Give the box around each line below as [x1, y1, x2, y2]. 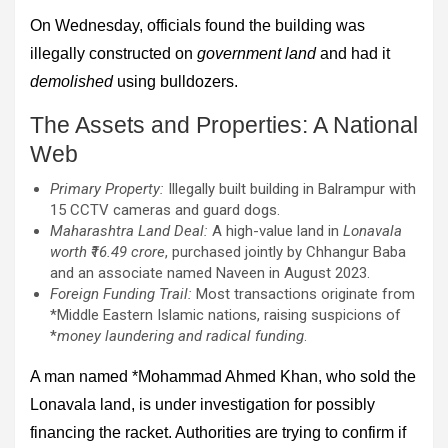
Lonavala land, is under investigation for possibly [30, 395, 375, 413]
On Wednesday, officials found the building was [30, 16, 365, 34]
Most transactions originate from [192, 284, 415, 303]
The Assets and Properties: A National [30, 111, 418, 138]
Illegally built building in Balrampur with [164, 179, 416, 198]
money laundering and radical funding [57, 326, 304, 345]
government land [197, 44, 316, 62]
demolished [30, 72, 113, 90]
